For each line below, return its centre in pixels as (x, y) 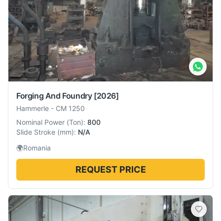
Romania (37, 148)
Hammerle (33, 108)
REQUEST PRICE (110, 169)
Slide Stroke (36, 132)
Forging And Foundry (54, 96)
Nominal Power (40, 122)
